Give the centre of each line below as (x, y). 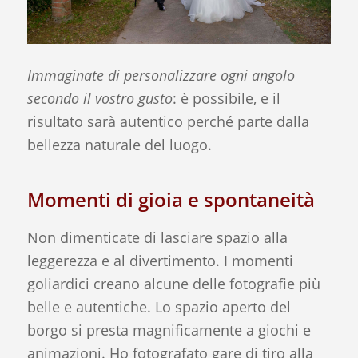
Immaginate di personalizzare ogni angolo (161, 75)
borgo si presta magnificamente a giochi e (169, 330)
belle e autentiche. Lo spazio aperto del (159, 307)
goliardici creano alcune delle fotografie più (173, 284)
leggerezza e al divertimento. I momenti (160, 261)
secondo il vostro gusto (99, 98)
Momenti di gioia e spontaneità (171, 199)
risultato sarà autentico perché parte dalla (168, 121)
